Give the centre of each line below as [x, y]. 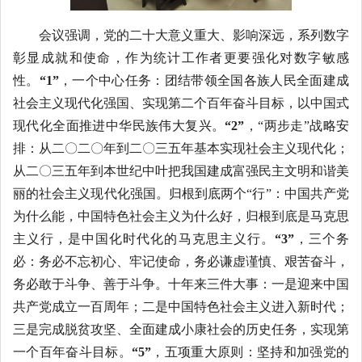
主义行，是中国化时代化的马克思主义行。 [144, 238]
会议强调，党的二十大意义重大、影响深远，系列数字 [194, 35]
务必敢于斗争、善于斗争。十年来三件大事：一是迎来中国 [181, 284]
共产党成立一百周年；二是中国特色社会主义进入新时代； [181, 306]
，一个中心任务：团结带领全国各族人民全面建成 [204, 80]
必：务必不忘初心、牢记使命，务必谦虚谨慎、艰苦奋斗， [181, 261]
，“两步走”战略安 [297, 125]
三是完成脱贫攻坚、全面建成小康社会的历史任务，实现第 [181, 329]
